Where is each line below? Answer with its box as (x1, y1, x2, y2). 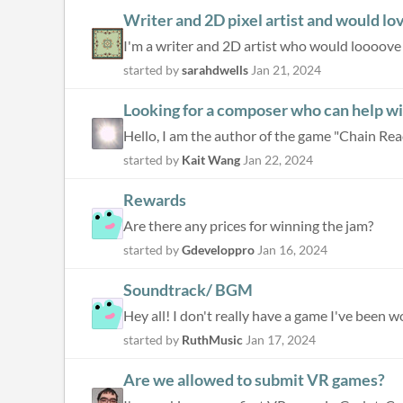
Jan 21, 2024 (251, 62, 321, 77)
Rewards (123, 190, 186, 210)
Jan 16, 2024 (257, 242, 327, 257)
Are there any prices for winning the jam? (123, 217, 373, 234)
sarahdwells (182, 62, 248, 77)
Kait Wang (182, 152, 240, 167)
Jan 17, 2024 (246, 332, 316, 347)
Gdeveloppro (182, 242, 255, 257)
